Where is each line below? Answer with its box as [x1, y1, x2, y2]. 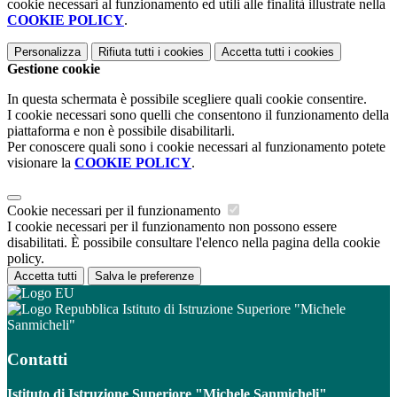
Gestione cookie [7, 61, 100, 77]
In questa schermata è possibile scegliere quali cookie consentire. [7, 91, 367, 107]
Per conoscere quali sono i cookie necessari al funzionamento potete [7, 139, 385, 155]
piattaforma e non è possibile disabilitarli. [7, 123, 235, 139]
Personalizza [14, 45, 81, 59]
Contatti [7, 349, 67, 369]
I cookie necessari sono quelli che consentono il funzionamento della [7, 107, 389, 123]
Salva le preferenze [95, 269, 194, 284]
